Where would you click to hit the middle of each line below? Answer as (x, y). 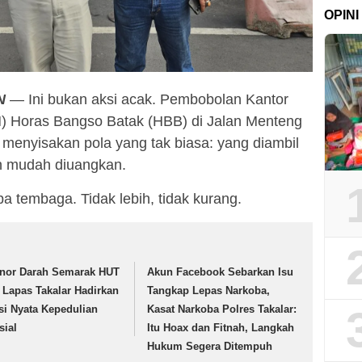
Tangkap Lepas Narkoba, (209, 291)
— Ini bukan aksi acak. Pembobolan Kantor (147, 100)
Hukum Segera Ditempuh (210, 347)
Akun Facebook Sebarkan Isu (221, 272)
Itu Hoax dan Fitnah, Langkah (221, 328)
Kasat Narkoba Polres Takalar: (222, 309)
